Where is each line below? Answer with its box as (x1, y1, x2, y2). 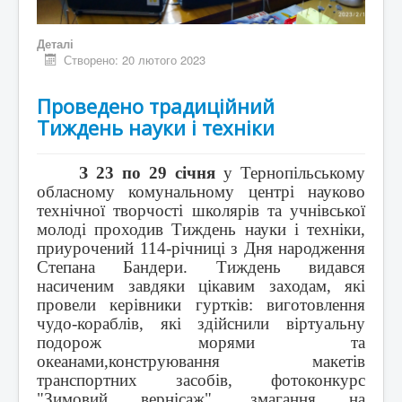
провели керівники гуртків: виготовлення (37, 295, 365, 315)
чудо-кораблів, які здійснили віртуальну (37, 314, 365, 334)
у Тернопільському (215, 163, 365, 183)
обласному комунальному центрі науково (37, 182, 365, 202)
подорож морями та (37, 333, 365, 353)
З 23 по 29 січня (79, 163, 216, 183)
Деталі (37, 35, 74, 53)
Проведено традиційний (37, 92, 275, 120)
